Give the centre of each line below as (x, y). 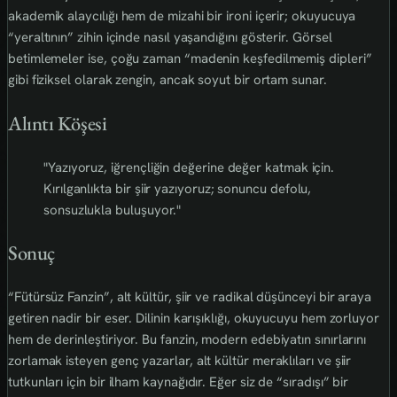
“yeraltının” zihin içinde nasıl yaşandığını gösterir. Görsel (170, 38)
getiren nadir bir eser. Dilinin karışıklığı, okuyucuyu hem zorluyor (194, 318)
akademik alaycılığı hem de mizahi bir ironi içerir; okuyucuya (182, 16)
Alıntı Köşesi (58, 123)
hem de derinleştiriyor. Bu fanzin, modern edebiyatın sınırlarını (187, 339)
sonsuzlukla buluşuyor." (113, 210)
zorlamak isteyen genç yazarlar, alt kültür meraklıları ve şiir (180, 360)
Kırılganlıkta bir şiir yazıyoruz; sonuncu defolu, (178, 188)
